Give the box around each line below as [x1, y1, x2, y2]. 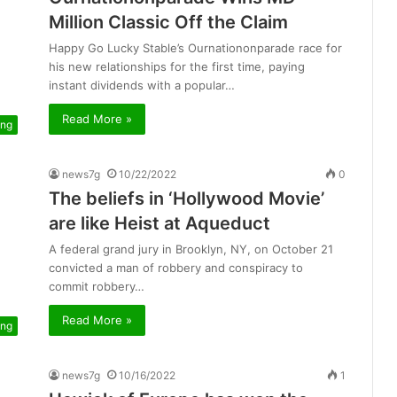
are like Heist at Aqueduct [49, 213, 270, 235]
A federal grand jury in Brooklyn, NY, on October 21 [49, 242, 333, 257]
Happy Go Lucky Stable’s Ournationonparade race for [49, 41, 342, 56]
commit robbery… [49, 279, 144, 294]
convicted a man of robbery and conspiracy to [49, 261, 303, 276]
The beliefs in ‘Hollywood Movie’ [49, 188, 324, 210]
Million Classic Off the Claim [49, 12, 288, 34]
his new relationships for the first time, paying [49, 59, 305, 74]
